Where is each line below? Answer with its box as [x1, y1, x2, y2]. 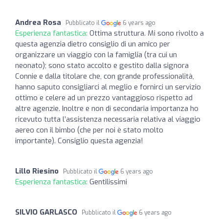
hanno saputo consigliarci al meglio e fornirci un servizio [15, 82, 201, 92]
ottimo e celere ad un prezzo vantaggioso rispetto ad [15, 92, 193, 103]
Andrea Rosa [15, 17, 61, 27]
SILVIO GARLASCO [15, 207, 77, 217]
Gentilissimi [89, 176, 127, 187]
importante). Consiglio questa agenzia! [15, 135, 143, 146]
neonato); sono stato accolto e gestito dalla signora [15, 60, 189, 70]
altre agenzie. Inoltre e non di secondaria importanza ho [15, 103, 198, 113]
